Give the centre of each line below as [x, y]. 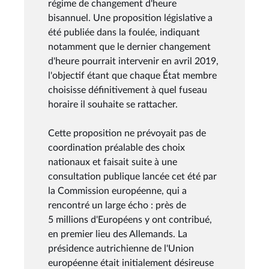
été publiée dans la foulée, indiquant [124, 32]
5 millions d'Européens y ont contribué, [130, 219]
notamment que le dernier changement [129, 47]
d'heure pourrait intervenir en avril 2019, [133, 61]
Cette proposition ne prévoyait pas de [127, 133]
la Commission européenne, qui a [117, 191]
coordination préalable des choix [116, 147]
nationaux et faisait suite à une [113, 162]
